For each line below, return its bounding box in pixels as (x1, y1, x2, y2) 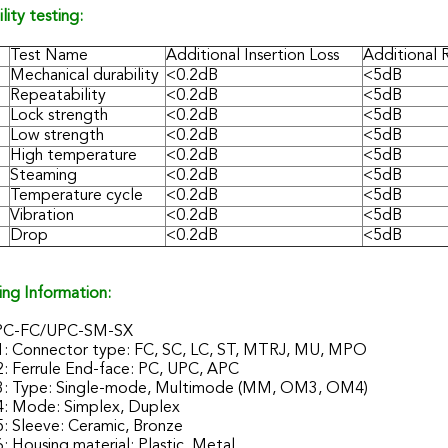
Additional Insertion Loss (166, 48, 339, 64)
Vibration (10, 208, 74, 224)
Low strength (10, 128, 104, 144)
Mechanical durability (10, 68, 159, 84)
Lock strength (10, 108, 108, 124)
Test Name (10, 48, 88, 64)
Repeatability (10, 88, 106, 104)
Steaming (10, 168, 77, 184)
